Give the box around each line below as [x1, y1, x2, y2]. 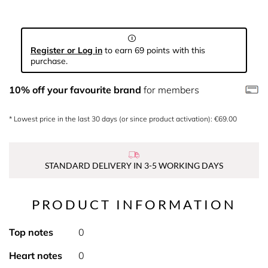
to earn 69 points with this [102, 45, 205, 56]
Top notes [9, 226, 53, 238]
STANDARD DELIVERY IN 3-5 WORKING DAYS [45, 160, 223, 170]
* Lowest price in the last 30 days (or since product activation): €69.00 [9, 114, 237, 123]
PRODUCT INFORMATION [32, 196, 236, 212]
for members [141, 84, 199, 96]
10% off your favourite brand [9, 84, 141, 96]
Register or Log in [31, 45, 102, 56]
